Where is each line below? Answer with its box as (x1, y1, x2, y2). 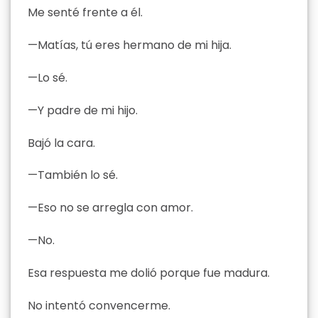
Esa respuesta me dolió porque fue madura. (28, 264, 270, 281)
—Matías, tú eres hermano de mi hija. (28, 37, 231, 54)
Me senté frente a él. (28, 4, 143, 21)
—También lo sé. (28, 167, 118, 184)
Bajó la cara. (28, 134, 95, 151)
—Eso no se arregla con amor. (28, 199, 193, 216)
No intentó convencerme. (28, 297, 170, 314)
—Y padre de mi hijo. (28, 102, 138, 119)
